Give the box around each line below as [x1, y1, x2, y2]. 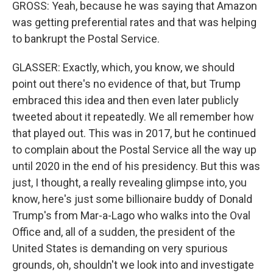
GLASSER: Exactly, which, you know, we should [12, 61, 235, 74]
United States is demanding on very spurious [12, 242, 228, 255]
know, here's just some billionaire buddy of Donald [12, 193, 252, 205]
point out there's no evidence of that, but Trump [12, 77, 241, 90]
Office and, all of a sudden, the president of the [12, 225, 235, 238]
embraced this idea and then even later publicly [12, 94, 239, 107]
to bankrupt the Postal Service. [12, 32, 160, 45]
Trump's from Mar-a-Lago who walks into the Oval [12, 209, 250, 222]
